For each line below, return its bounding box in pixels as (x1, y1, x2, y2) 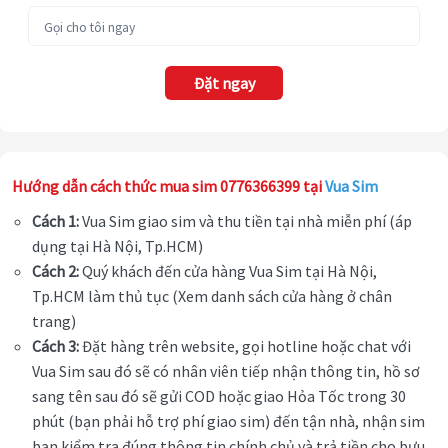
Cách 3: (32, 336, 79, 357)
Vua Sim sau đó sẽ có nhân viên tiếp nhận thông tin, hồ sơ (32, 361, 420, 382)
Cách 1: (32, 211, 79, 232)
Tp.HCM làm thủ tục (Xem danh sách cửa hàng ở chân (32, 286, 392, 307)
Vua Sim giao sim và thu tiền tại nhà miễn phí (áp (79, 211, 412, 232)
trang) (32, 311, 76, 332)
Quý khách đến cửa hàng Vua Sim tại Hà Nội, (79, 261, 377, 282)
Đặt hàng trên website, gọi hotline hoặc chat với (79, 336, 411, 357)
